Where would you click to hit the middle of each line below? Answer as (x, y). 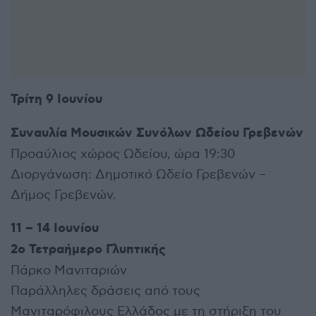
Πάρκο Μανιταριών (69, 270)
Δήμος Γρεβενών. (63, 195)
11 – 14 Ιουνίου (55, 228)
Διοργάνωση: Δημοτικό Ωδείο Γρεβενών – (138, 174)
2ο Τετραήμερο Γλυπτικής (88, 249)
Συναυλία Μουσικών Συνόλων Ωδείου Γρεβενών (157, 133)
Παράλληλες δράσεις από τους (105, 291)
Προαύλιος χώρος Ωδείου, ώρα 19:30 (123, 154)
